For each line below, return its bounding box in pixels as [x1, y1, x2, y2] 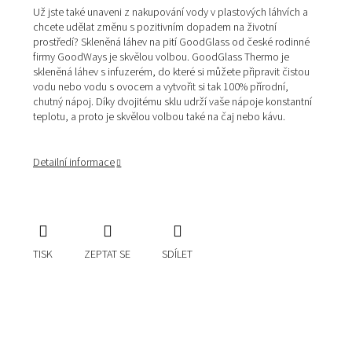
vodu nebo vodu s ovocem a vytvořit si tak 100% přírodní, [33, 79, 288, 96]
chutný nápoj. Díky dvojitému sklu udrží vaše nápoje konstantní [33, 94, 312, 111]
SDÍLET [162, 247, 192, 262]
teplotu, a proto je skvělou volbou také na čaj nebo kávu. [33, 109, 285, 126]
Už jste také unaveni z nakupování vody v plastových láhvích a [33, 5, 308, 21]
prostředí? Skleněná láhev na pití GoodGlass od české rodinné [33, 35, 310, 51]
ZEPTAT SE [84, 247, 130, 262]
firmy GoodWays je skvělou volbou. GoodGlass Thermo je [33, 49, 289, 66]
